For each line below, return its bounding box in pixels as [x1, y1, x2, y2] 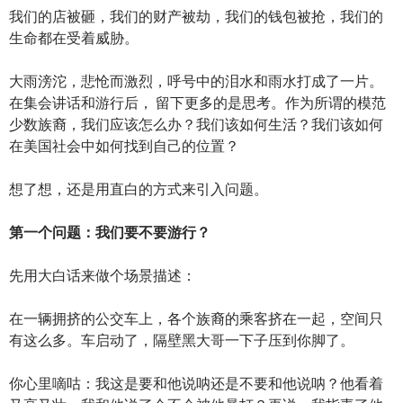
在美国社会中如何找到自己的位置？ [9, 136, 239, 154]
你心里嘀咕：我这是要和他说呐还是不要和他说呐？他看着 [9, 373, 383, 391]
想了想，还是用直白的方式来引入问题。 [9, 179, 268, 197]
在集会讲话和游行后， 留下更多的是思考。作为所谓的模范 [9, 93, 386, 111]
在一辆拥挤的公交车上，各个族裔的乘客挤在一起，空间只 [9, 309, 383, 327]
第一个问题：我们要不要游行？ [9, 222, 210, 240]
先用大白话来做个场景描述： [9, 265, 196, 283]
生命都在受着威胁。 [9, 28, 139, 46]
